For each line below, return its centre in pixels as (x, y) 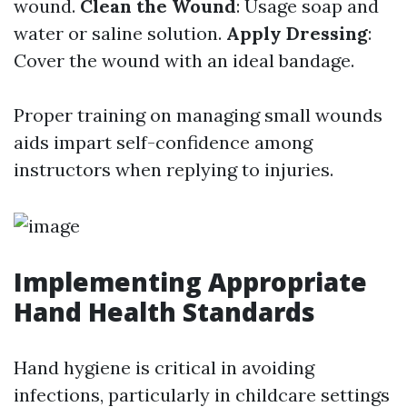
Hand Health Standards (164, 312)
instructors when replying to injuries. (174, 169)
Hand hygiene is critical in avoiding (164, 367)
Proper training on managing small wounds (198, 115)
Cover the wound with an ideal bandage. (184, 60)
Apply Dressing (297, 33)
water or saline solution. (120, 33)
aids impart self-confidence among (163, 142)
